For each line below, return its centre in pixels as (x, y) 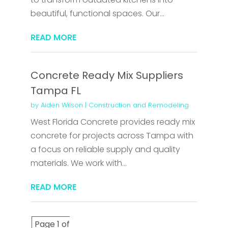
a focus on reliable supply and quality (105, 150)
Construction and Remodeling (138, 105)
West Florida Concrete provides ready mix (112, 122)
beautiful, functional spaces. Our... (97, 14)
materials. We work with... (78, 163)
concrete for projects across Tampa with (112, 136)
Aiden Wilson (62, 105)
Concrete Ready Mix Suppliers (107, 76)
